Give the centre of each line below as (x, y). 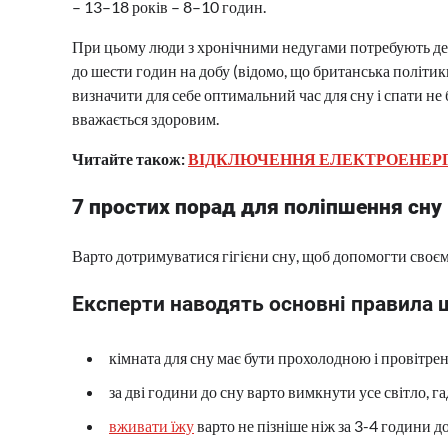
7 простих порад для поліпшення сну (257, 207)
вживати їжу (151, 425)
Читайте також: (130, 159)
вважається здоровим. (145, 119)
